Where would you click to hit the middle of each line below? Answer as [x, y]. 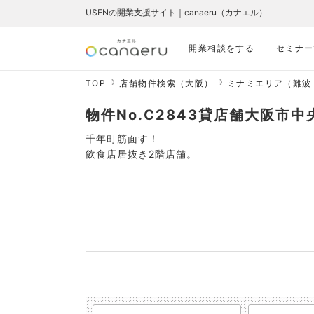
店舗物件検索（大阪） [166, 83]
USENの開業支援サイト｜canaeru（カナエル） [176, 12]
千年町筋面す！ [122, 138]
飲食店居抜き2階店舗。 [141, 154]
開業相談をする [222, 48]
